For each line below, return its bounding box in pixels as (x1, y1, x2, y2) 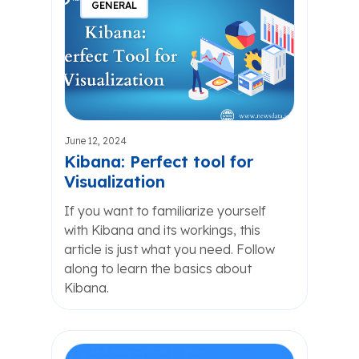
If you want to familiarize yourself (64, 203, 266, 219)
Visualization (64, 171, 165, 192)
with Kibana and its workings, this (64, 222, 260, 238)
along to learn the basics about (64, 260, 252, 276)
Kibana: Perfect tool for (64, 151, 253, 171)
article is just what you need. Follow (64, 241, 275, 257)
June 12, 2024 (64, 135, 127, 147)
